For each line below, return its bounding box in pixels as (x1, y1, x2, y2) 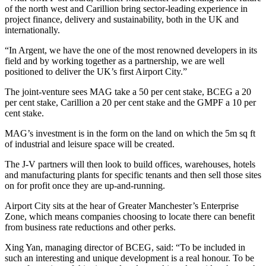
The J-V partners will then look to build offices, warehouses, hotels (5, 159, 255, 170)
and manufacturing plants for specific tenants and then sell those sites (5, 170, 261, 180)
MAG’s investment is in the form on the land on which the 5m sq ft (5, 128, 255, 139)
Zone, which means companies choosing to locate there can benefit (5, 211, 255, 222)
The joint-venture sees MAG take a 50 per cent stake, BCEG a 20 (5, 87, 251, 97)
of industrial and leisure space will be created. (5, 139, 175, 150)
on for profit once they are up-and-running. (5, 180, 165, 191)
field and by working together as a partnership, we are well (5, 56, 224, 66)
